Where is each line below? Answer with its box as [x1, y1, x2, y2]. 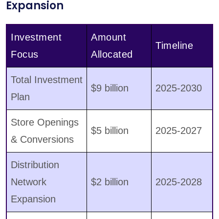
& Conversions [11, 134, 74, 145]
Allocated [91, 49, 133, 60]
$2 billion [91, 176, 129, 188]
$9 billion [91, 83, 129, 94]
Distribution [11, 159, 59, 171]
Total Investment [11, 74, 83, 86]
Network [11, 176, 46, 188]
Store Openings [11, 117, 79, 128]
